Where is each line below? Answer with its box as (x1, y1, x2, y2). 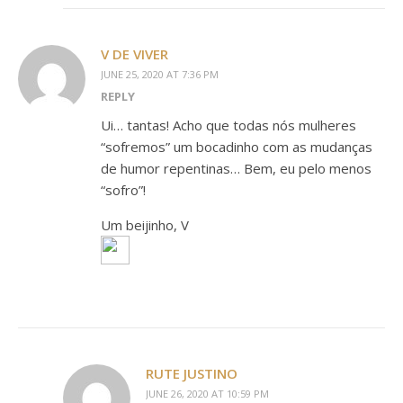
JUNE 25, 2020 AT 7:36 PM (101, 67, 219, 81)
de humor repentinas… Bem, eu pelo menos (101, 159, 372, 177)
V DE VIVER (101, 45, 168, 63)
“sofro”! (101, 181, 146, 199)
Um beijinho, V (101, 216, 189, 234)
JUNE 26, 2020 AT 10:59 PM (146, 387, 269, 400)
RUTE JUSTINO (146, 364, 237, 382)
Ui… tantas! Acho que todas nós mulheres (101, 116, 356, 134)
